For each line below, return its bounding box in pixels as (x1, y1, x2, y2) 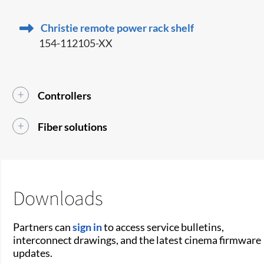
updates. (13, 246, 53, 259)
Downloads (13, 184, 104, 211)
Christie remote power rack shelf (41, 21, 194, 34)
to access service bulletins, (102, 220, 225, 233)
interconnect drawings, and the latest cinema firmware (13, 233, 262, 246)
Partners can (13, 220, 73, 233)
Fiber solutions (38, 120, 108, 133)
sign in (72, 220, 103, 233)
